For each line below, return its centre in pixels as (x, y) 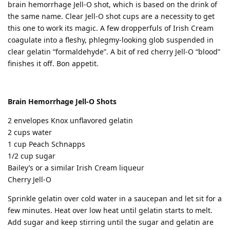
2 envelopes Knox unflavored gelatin (70, 120)
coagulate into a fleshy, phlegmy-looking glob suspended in (111, 40)
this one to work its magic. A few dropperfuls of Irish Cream (111, 28)
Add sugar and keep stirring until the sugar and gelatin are (111, 222)
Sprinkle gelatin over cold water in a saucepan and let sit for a (115, 198)
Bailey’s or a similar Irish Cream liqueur (76, 167)
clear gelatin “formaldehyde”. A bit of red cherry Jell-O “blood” (114, 51)
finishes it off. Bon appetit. (53, 63)
